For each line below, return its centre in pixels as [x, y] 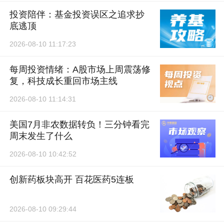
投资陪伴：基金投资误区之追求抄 [77, 14]
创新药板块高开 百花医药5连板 [71, 179]
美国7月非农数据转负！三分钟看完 [79, 124]
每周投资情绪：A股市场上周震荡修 [80, 69]
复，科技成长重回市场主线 [63, 81]
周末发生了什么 [41, 136]
